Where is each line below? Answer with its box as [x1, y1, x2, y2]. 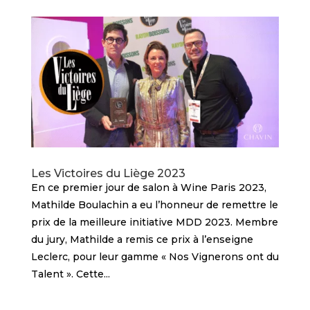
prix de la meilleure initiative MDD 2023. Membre [30, 215, 278, 228]
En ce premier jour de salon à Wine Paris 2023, [30, 181, 266, 194]
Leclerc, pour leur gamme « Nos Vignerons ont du [30, 250, 279, 263]
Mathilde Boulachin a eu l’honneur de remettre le [30, 198, 278, 211]
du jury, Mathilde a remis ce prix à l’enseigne [30, 232, 253, 246]
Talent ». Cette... [30, 267, 110, 280]
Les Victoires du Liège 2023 [30, 166, 185, 180]
